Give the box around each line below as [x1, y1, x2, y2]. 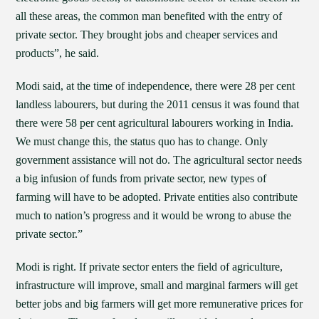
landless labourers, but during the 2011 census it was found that [16, 98, 300, 110]
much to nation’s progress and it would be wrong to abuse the [16, 209, 292, 221]
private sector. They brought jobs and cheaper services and [16, 28, 278, 41]
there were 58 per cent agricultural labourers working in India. [16, 117, 294, 129]
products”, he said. [16, 47, 100, 59]
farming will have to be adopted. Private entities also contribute [16, 191, 298, 203]
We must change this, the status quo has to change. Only [16, 135, 268, 147]
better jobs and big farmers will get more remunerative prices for [16, 298, 303, 310]
